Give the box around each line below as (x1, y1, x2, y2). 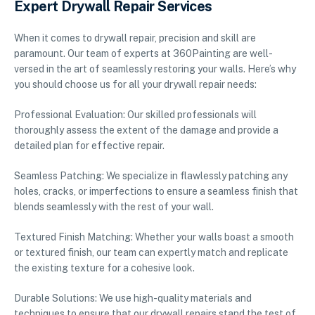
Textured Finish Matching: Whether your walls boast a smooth (14, 231, 294, 243)
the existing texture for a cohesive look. (14, 262, 195, 274)
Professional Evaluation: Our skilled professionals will (14, 109, 257, 121)
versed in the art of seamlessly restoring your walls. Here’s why (14, 63, 296, 75)
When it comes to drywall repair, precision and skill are (14, 32, 256, 44)
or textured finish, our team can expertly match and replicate (14, 247, 288, 259)
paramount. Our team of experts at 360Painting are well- (14, 48, 273, 60)
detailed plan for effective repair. (14, 140, 165, 152)
